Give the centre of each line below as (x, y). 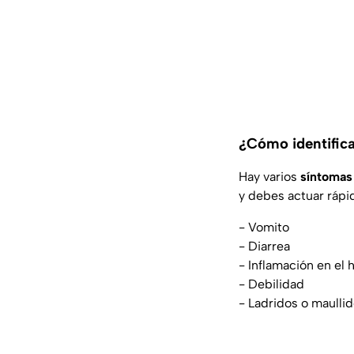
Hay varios (269, 176)
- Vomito (264, 227)
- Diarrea (264, 246)
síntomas (326, 176)
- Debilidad (271, 284)
